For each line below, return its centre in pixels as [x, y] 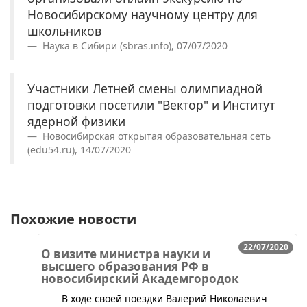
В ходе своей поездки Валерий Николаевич [164, 298]
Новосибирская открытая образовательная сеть [155, 136]
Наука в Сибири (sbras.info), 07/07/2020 [134, 45]
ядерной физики [76, 121]
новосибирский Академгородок [140, 278]
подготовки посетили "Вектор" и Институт [151, 105]
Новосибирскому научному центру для [143, 14]
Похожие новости [73, 219]
